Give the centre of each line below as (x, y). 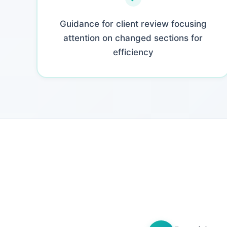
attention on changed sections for (133, 38)
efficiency (133, 52)
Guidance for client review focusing (133, 24)
